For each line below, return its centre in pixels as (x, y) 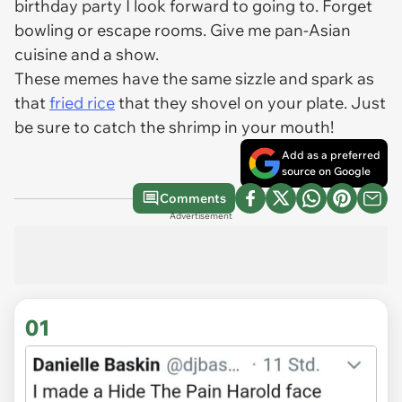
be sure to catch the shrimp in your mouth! (176, 127)
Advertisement (201, 216)
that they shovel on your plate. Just (250, 103)
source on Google (326, 171)
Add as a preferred (331, 155)
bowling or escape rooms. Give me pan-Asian (183, 30)
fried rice (82, 103)
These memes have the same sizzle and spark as (194, 79)
